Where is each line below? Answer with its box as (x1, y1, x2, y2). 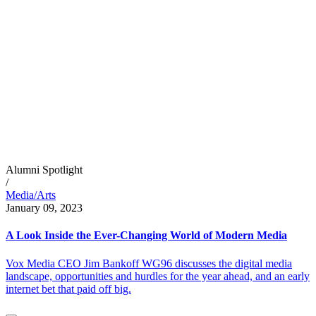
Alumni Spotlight (6, 164, 83, 176)
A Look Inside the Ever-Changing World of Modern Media (6, 229, 287, 242)
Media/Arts (6, 189, 56, 201)
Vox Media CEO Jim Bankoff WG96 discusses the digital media (6, 257, 292, 269)
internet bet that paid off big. (6, 282, 131, 295)
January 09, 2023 (6, 202, 83, 214)
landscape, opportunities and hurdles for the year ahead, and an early (6, 269, 310, 282)
